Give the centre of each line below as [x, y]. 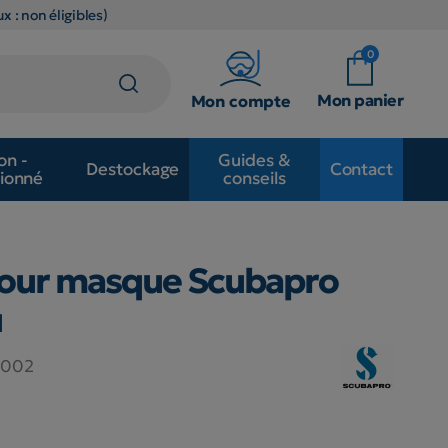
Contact [361, 169]
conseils [254, 178]
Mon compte [241, 100]
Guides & [254, 160]
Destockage [133, 169]
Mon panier [360, 99]
